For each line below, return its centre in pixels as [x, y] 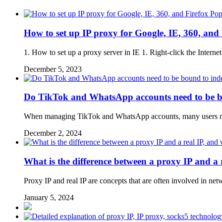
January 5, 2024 [49, 197]
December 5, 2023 [53, 69]
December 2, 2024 [53, 133]
